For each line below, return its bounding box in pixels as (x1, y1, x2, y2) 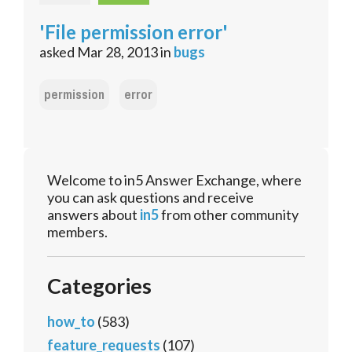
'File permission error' (39, 20, 228, 44)
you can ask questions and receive (47, 189, 254, 207)
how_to (47, 313, 95, 331)
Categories (47, 273, 152, 299)
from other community (159, 206, 299, 224)
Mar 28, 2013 (77, 43, 158, 61)
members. (47, 223, 108, 241)
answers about (47, 206, 140, 224)
